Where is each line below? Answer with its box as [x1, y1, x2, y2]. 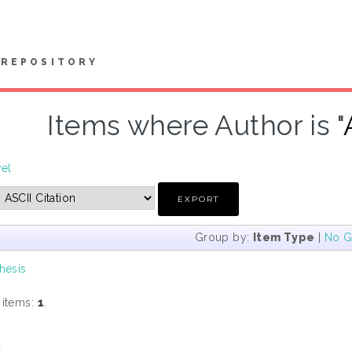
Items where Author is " [47, 109, 344, 141]
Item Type [252, 230, 315, 244]
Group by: [194, 230, 253, 244]
